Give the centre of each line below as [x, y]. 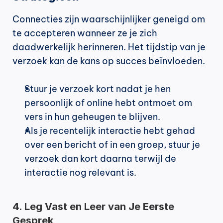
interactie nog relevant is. [80, 173]
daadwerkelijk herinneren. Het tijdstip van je [109, 47]
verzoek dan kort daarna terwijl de [100, 159]
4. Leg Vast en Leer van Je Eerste [93, 207]
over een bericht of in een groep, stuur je [112, 145]
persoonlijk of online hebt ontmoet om [108, 103]
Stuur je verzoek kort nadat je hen [98, 89]
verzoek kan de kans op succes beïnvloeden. [109, 61]
